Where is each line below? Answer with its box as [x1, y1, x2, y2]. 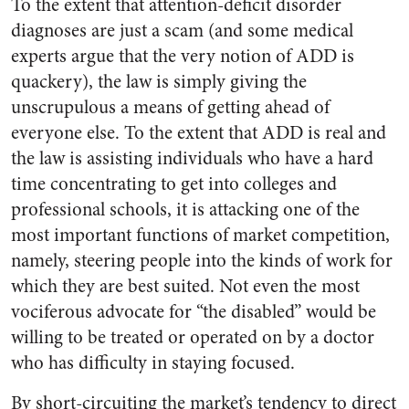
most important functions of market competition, [11, 222, 390, 248]
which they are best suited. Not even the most [11, 273, 360, 299]
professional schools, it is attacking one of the [11, 196, 360, 223]
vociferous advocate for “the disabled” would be [11, 299, 376, 325]
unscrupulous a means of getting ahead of [11, 94, 330, 121]
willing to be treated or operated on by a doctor [11, 324, 374, 351]
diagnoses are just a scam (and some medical [11, 17, 353, 44]
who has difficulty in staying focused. [11, 350, 295, 376]
